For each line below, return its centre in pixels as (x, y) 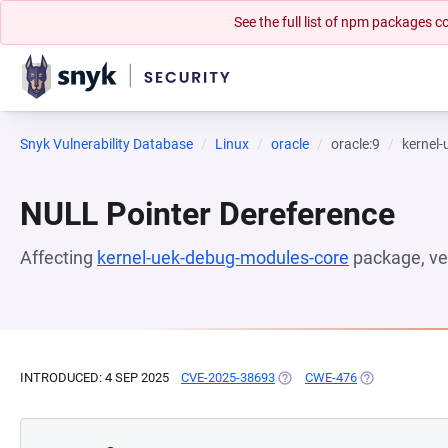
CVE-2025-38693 (228, 377)
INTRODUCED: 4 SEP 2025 (94, 377)
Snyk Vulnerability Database (106, 144)
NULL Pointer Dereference (207, 214)
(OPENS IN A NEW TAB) (343, 377)
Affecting (58, 257)
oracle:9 (355, 144)
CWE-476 (331, 377)
